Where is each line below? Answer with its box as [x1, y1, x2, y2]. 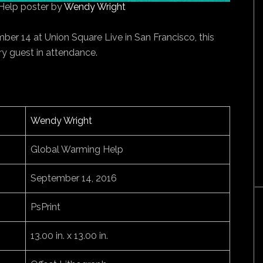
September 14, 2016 [31, 173, 117, 184]
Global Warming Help [31, 144, 123, 155]
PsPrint [31, 201, 60, 213]
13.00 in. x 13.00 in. [31, 230, 108, 241]
